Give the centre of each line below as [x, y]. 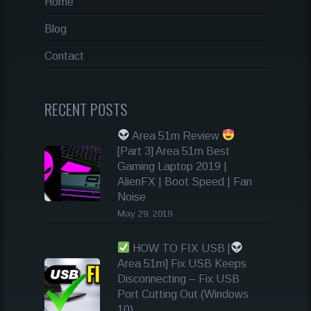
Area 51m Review [176, 135]
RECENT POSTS [86, 109]
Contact [64, 56]
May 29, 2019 [145, 213]
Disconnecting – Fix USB [178, 278]
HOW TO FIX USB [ [180, 248]
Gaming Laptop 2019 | [172, 166]
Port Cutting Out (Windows [183, 294]
